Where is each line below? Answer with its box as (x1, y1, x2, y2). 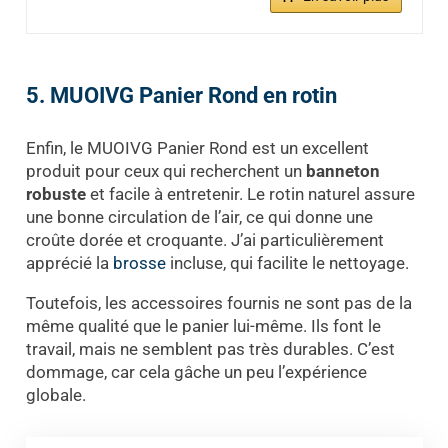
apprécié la (25, 252, 113, 273)
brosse (112, 252, 166, 273)
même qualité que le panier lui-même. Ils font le (25, 315, 381, 336)
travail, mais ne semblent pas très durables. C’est (25, 338, 395, 359)
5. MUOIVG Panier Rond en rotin (25, 83, 337, 109)
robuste (25, 183, 86, 204)
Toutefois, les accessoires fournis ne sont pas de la (25, 292, 412, 313)
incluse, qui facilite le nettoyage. (165, 252, 409, 273)
